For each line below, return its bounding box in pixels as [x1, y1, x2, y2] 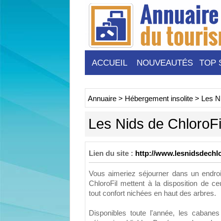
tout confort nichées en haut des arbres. [89, 189, 216, 197]
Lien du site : [89, 149, 133, 157]
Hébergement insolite [125, 95, 193, 103]
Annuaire [88, 95, 116, 103]
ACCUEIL [92, 58, 127, 68]
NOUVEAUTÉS [137, 58, 193, 68]
